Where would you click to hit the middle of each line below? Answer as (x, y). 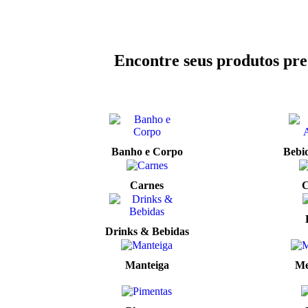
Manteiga (147, 265)
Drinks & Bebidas (147, 231)
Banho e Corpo (147, 152)
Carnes (147, 185)
